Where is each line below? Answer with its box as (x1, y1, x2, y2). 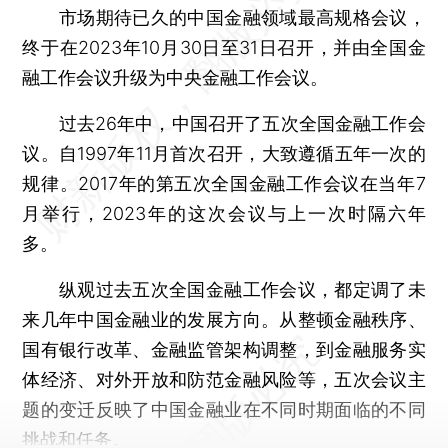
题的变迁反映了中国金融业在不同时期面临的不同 (22, 398, 426, 420)
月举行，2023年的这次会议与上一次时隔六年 (22, 202, 426, 224)
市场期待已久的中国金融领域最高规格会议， (22, 6, 426, 28)
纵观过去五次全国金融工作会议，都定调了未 (22, 278, 426, 300)
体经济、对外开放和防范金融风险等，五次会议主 (22, 368, 426, 390)
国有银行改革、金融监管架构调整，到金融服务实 (22, 338, 426, 360)
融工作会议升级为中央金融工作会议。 (22, 66, 329, 88)
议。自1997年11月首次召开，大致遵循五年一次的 (22, 142, 426, 164)
